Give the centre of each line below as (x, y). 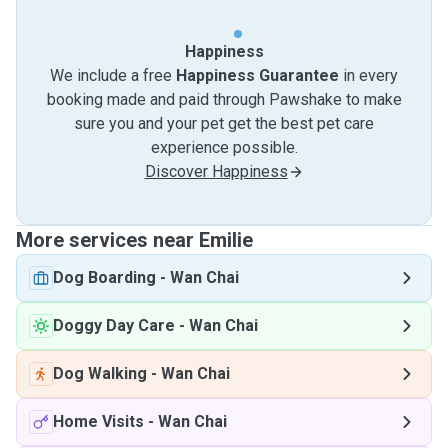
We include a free (113, 75)
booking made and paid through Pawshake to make (224, 99)
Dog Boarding (104, 277)
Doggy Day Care (114, 325)
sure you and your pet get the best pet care (224, 123)
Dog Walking (100, 373)
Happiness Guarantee (257, 75)
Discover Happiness (216, 171)
